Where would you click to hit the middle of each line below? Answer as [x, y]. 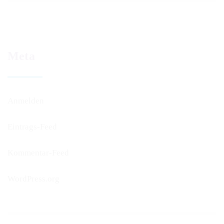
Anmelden [26, 101]
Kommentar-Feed [38, 153]
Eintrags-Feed [32, 127]
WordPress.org [33, 179]
